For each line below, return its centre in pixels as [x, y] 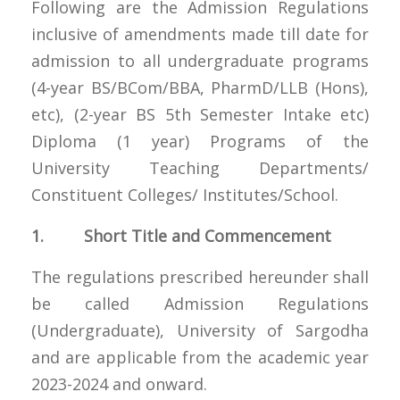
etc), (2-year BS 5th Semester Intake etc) [200, 114]
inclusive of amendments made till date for [200, 33]
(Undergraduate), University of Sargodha [200, 330]
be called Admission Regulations [200, 303]
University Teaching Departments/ [200, 167]
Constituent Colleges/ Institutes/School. [187, 194]
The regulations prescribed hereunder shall [200, 276]
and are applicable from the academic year [200, 357]
